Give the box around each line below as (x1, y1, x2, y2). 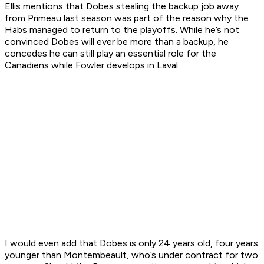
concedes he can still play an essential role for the (5, 48, 216, 60)
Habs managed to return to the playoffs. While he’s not (5, 24, 239, 36)
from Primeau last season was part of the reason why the (5, 12, 249, 24)
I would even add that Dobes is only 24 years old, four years (5, 237, 258, 249)
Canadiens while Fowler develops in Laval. (5, 60, 180, 71)
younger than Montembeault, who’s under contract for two (5, 249, 258, 261)
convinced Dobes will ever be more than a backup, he (5, 36, 229, 48)
